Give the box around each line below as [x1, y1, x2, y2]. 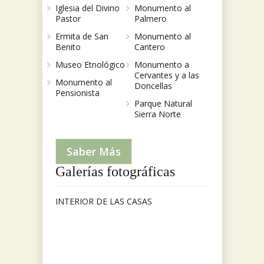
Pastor [55, 13, 81, 25]
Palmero [134, 13, 167, 25]
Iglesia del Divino [55, 2, 120, 14]
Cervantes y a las [134, 70, 199, 81]
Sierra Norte [134, 108, 181, 120]
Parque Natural [134, 98, 192, 110]
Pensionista [55, 87, 100, 99]
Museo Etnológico [55, 59, 125, 71]
